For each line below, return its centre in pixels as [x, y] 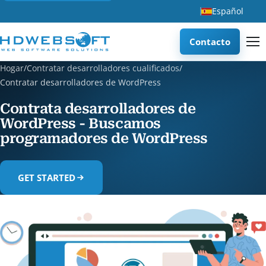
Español [228, 11]
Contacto [210, 41]
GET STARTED [47, 178]
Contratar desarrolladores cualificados [103, 68]
